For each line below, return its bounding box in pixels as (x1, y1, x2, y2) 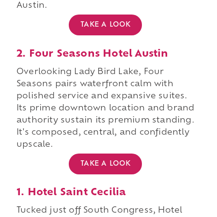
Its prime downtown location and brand (16, 104, 195, 112)
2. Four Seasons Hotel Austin (16, 49, 169, 59)
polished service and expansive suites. (16, 92, 187, 100)
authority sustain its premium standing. (16, 116, 194, 124)
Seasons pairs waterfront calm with (16, 80, 173, 88)
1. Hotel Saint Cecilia (16, 188, 126, 198)
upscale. (16, 140, 53, 149)
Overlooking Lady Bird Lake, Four (16, 68, 164, 76)
